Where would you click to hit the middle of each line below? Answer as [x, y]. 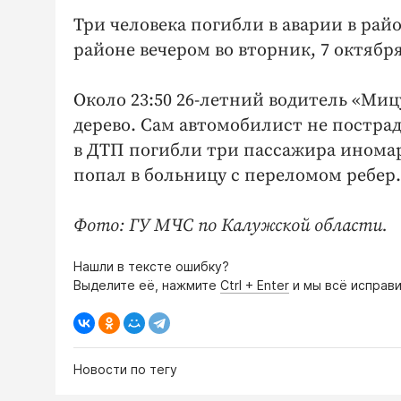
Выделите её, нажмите [147, 286]
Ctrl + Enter [255, 286]
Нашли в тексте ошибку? [151, 267]
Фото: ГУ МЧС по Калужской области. [230, 226]
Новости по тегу [125, 370]
